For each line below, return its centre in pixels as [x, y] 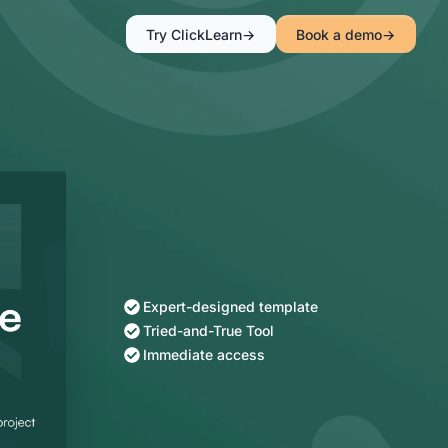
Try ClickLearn [194, 34]
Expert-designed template [231, 306]
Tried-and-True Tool [209, 330]
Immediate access [204, 354]
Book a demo [339, 34]
